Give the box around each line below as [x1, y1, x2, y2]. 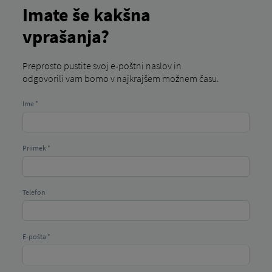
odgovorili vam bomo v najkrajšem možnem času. [22, 72, 219, 84]
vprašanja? [22, 25, 109, 49]
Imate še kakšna [22, 3, 151, 27]
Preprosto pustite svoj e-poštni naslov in [22, 59, 182, 72]
